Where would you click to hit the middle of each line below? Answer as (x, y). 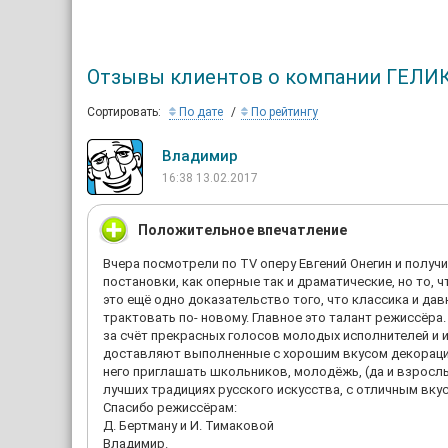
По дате (199, 112)
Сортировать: (124, 112)
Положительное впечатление (242, 230)
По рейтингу (283, 112)
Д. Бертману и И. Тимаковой (188, 425)
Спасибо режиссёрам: (170, 407)
